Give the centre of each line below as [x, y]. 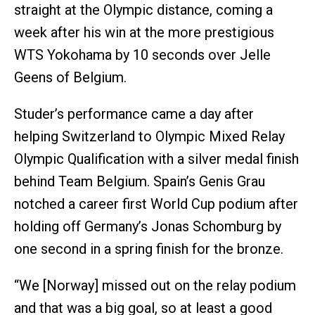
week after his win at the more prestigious [144, 32]
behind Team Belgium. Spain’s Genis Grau [140, 181]
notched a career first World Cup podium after [156, 204]
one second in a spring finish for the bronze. [149, 249]
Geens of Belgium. [70, 77]
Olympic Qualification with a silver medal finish [156, 159]
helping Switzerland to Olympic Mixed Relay [149, 136]
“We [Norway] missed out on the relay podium [155, 285]
